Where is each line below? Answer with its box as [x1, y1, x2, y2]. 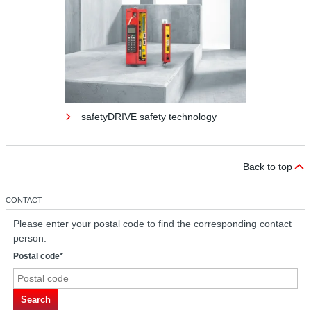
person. [13, 233, 47, 244]
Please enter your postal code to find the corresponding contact [13, 218, 292, 230]
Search [21, 294, 51, 305]
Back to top [243, 161, 292, 173]
